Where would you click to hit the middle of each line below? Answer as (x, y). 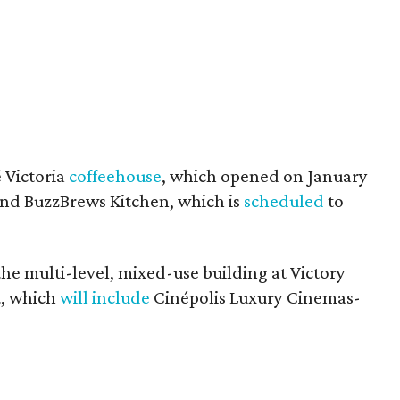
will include (105, 297)
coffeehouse (115, 175)
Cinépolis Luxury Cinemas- (255, 297)
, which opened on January (265, 175)
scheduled (284, 200)
